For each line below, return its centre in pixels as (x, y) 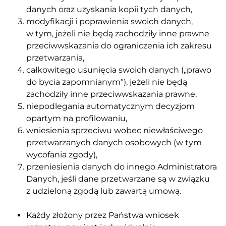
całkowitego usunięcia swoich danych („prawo (119, 70)
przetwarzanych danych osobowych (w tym (114, 142)
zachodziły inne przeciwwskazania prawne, (111, 94)
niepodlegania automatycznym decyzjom (110, 106)
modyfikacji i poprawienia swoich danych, (109, 21)
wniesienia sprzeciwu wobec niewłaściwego (115, 130)
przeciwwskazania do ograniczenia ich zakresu (119, 45)
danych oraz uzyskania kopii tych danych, (109, 9)
